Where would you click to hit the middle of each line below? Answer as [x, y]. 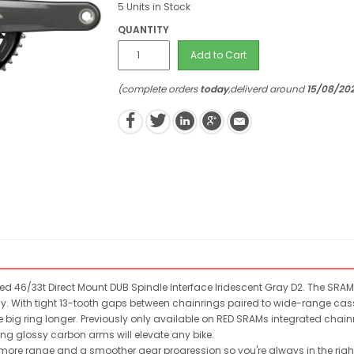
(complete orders [159, 89]
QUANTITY [144, 30]
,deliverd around [268, 89]
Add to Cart [219, 55]
